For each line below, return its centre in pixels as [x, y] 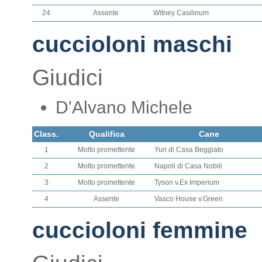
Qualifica [106, 134]
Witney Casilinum [181, 13]
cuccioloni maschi [132, 44]
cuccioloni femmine [140, 230]
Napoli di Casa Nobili [188, 166]
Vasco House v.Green [189, 199]
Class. [46, 134]
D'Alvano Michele [124, 107]
